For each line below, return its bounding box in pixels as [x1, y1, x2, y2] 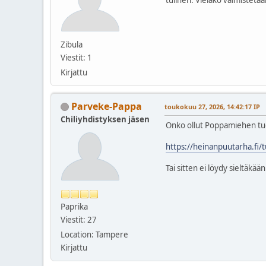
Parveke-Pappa [71, 99, 142, 113]
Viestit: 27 [61, 214, 97, 225]
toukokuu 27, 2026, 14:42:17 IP [164, 102, 260, 111]
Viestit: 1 [61, 52, 92, 63]
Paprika [61, 201, 88, 212]
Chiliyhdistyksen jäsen [61, 113, 150, 125]
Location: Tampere [61, 229, 128, 240]
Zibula [61, 39, 83, 50]
